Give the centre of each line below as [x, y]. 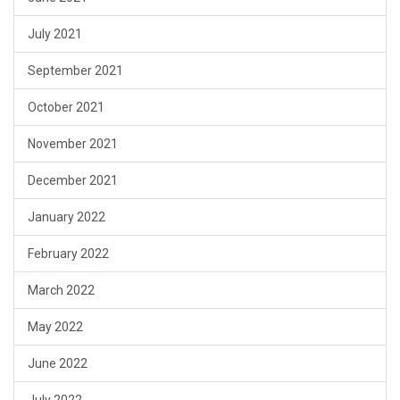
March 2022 [61, 291]
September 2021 [75, 71]
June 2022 [58, 364]
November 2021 [73, 144]
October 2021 [66, 108]
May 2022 [55, 327]
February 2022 [68, 254]
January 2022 [67, 217]
